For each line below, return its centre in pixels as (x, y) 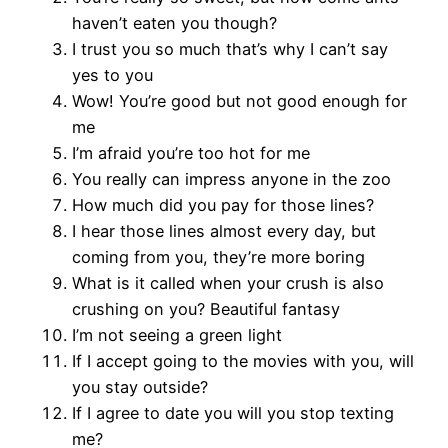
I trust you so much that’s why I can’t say (230, 49)
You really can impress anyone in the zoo (234, 179)
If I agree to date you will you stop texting (233, 413)
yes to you (112, 75)
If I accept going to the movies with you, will (243, 361)
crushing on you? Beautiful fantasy (206, 309)
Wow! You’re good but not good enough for (239, 101)
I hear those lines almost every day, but (224, 231)
